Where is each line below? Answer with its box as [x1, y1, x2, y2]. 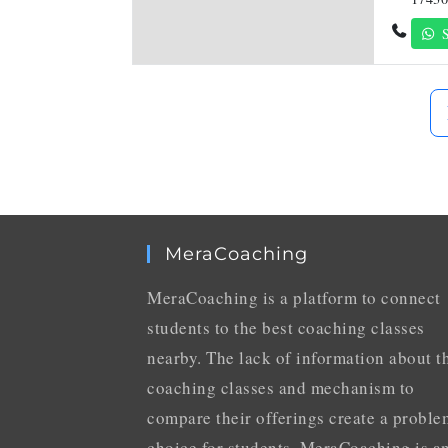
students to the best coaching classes [147, 315, 425, 339]
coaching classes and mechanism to [147, 375, 415, 399]
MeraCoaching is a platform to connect [147, 285, 441, 309]
